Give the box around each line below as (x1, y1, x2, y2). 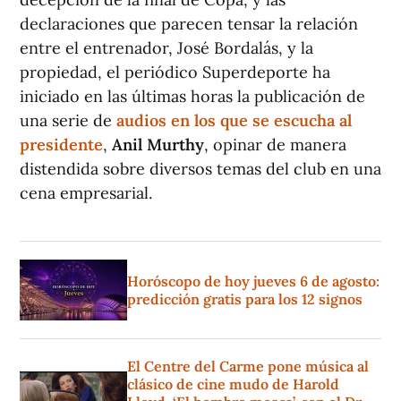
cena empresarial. (20, 183, 152, 204)
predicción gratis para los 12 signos (127, 290, 363, 309)
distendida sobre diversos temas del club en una (20, 158, 381, 180)
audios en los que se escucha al (116, 110, 352, 132)
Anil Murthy (112, 134, 204, 156)
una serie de (20, 110, 116, 132)
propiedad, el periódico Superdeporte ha (20, 62, 330, 83)
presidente (20, 134, 103, 156)
